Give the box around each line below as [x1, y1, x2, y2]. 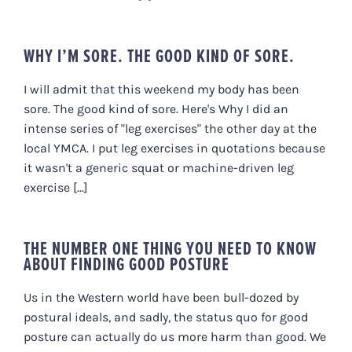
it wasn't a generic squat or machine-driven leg [24, 159, 294, 175]
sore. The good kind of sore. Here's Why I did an [24, 101, 288, 116]
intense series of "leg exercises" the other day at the [24, 120, 317, 136]
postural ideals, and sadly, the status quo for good [24, 309, 308, 324]
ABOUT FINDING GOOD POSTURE [24, 250, 229, 277]
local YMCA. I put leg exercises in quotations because [24, 140, 325, 156]
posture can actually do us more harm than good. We [24, 328, 326, 344]
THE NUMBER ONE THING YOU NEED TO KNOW [24, 234, 317, 262]
